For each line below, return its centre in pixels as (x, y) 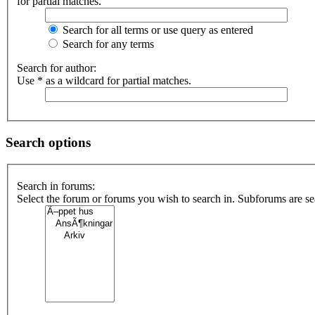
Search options (48, 142)
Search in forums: (56, 186)
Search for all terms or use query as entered (156, 30)
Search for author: (57, 68)
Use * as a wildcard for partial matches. (104, 81)
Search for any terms (107, 44)
